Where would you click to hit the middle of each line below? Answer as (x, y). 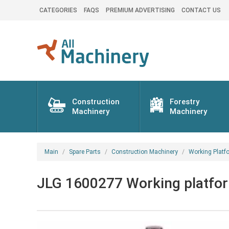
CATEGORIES (58, 10)
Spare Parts (85, 152)
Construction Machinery (145, 152)
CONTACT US (201, 10)
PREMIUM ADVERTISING (140, 10)
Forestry (185, 102)
